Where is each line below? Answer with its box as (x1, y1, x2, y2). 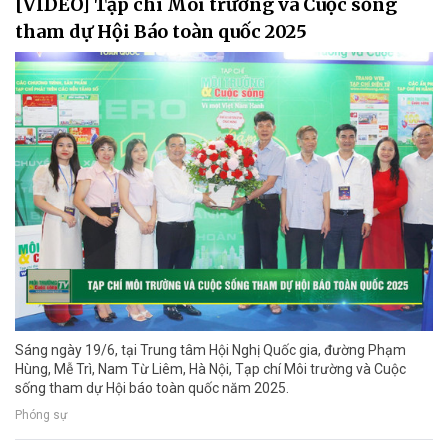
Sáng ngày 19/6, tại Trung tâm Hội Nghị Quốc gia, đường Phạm (15, 342, 406, 359)
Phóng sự (15, 408, 67, 423)
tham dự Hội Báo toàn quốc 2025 (15, 20, 307, 44)
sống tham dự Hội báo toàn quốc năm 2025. (15, 380, 289, 397)
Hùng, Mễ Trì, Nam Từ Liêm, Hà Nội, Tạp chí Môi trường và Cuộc (15, 361, 406, 378)
